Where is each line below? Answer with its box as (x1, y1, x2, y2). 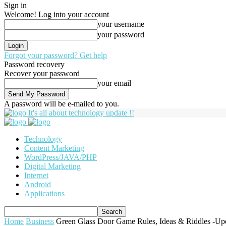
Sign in (4, 1, 27, 10)
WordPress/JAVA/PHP (24, 153, 97, 161)
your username (97, 20, 144, 28)
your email (97, 79, 131, 87)
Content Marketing (24, 144, 84, 152)
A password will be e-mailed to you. (4, 99, 119, 108)
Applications (24, 189, 65, 198)
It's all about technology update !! (28, 108, 134, 117)
